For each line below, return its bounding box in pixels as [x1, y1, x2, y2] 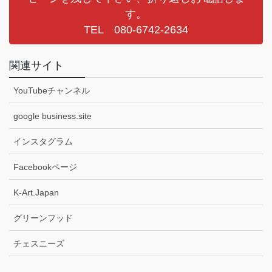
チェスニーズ [13, 239, 64, 249]
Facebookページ [13, 162, 77, 172]
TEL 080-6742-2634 [84, 23, 188, 36]
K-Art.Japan [13, 188, 59, 198]
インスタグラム [13, 137, 73, 147]
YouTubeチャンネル [13, 86, 90, 96]
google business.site [13, 111, 92, 121]
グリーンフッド [13, 213, 73, 223]
